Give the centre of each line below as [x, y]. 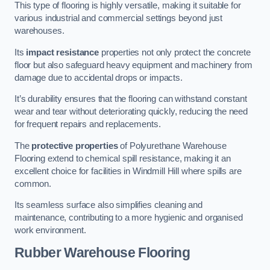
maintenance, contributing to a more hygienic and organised [129, 218]
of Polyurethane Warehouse [172, 146]
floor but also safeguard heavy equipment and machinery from [133, 65]
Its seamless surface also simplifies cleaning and [108, 205]
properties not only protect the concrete [174, 52]
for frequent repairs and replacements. [88, 124]
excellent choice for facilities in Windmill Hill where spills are [128, 171]
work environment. [50, 231]
